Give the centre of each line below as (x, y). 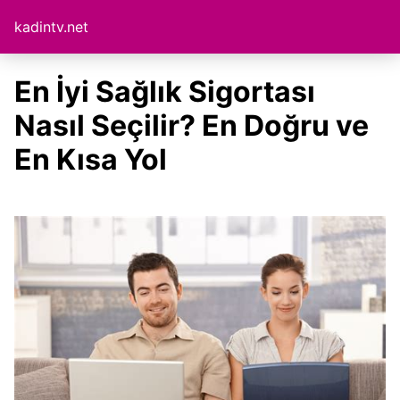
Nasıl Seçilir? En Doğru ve (192, 125)
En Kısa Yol (91, 159)
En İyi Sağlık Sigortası (165, 92)
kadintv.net (51, 27)
